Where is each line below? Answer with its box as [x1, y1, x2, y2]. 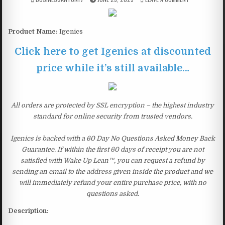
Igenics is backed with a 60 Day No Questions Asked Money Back [10, 134, 215, 142]
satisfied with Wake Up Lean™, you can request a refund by [20, 156, 205, 164]
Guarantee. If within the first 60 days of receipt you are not [21, 145, 204, 153]
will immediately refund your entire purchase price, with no [19, 178, 206, 186]
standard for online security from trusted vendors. [33, 112, 192, 120]
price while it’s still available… [36, 62, 189, 74]
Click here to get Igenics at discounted [14, 45, 211, 57]
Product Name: [8, 27, 58, 35]
